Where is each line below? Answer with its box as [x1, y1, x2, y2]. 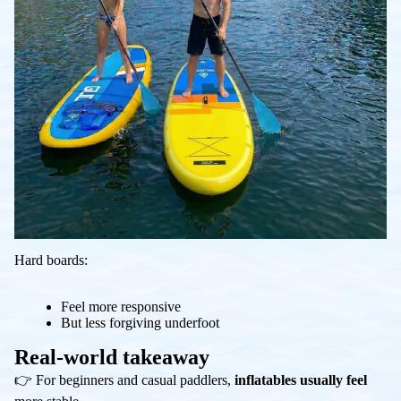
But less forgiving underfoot [61, 314, 219, 330]
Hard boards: [14, 252, 88, 268]
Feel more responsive [61, 298, 181, 314]
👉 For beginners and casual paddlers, [14, 371, 235, 388]
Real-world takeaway [14, 345, 209, 369]
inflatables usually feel [235, 371, 367, 388]
